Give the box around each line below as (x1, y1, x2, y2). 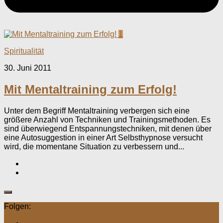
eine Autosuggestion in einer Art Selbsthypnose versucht (4, 133, 203, 142)
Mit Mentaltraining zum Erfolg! (4, 82, 177, 96)
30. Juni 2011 (4, 63, 51, 72)
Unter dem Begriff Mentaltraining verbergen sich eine (4, 106, 190, 115)
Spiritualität (4, 46, 44, 55)
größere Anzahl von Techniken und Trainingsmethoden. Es (4, 115, 211, 124)
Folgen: (4, 202, 31, 211)
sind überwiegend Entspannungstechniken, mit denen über (4, 124, 212, 133)
